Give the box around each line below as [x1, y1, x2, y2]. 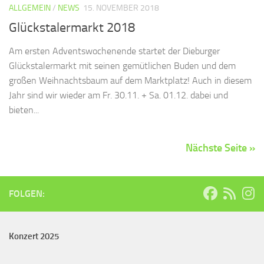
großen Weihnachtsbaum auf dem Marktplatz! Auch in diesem [9, 74, 252, 86]
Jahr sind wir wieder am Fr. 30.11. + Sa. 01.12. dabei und [9, 89, 228, 101]
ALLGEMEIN [9, 3, 51, 14]
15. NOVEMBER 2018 [83, 3, 159, 14]
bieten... [9, 104, 39, 115]
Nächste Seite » [186, 141, 255, 154]
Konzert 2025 [9, 230, 59, 242]
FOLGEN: [9, 187, 45, 199]
